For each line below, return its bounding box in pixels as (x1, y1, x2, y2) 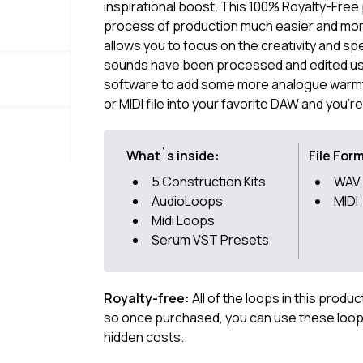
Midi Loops (152, 211, 215, 229)
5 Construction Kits (152, 173, 266, 190)
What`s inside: (126, 147, 220, 164)
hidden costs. (104, 328, 184, 346)
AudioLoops (152, 192, 223, 210)
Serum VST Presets (152, 231, 269, 249)
